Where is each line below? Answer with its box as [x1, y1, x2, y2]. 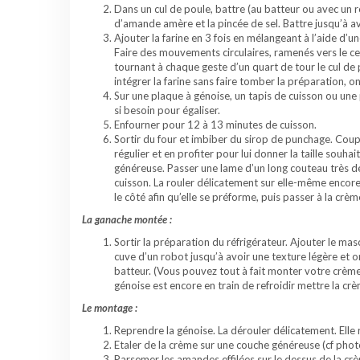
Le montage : [82, 301, 137, 315]
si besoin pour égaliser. [114, 104, 220, 117]
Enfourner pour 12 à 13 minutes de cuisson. [114, 118, 317, 132]
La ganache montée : [82, 213, 172, 227]
